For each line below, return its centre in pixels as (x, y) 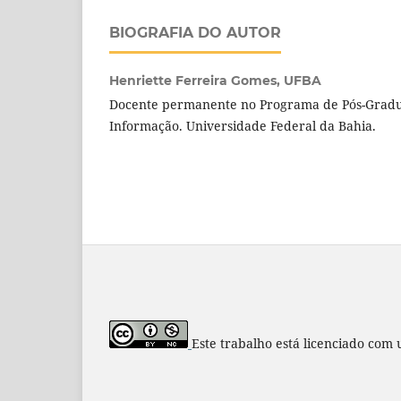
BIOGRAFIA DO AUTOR (195, 33)
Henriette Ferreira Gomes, (196, 81)
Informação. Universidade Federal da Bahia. (243, 126)
